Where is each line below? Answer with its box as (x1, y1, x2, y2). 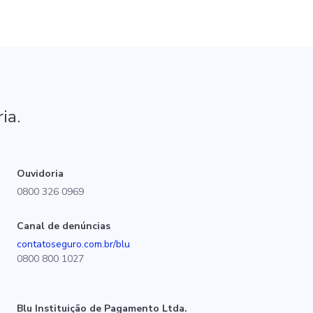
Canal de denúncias (17, 219, 110, 233)
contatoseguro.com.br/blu (17, 237, 130, 251)
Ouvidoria (17, 166, 64, 180)
